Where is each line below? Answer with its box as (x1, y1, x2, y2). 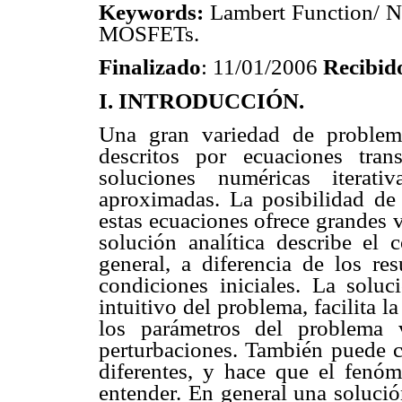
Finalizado (99, 55, 201, 80)
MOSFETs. (99, 22, 199, 47)
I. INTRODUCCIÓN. (99, 88, 304, 113)
